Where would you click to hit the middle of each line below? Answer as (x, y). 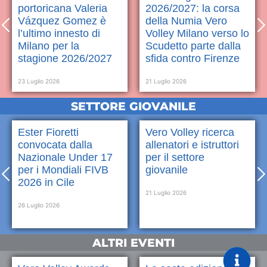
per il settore (175, 157)
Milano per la (49, 46)
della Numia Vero (186, 21)
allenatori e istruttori (192, 145)
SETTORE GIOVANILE (133, 106)
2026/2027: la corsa (193, 8)
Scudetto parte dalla (193, 46)
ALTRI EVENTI (133, 242)
